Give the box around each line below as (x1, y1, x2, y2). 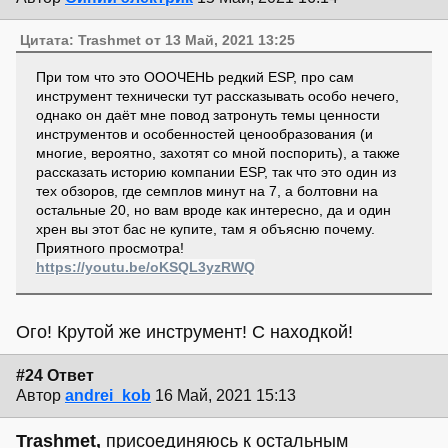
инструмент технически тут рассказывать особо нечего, (35, 88, 399, 105)
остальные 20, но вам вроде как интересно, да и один (35, 202, 391, 219)
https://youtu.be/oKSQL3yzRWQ (35, 259, 255, 276)
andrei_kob (65, 387, 151, 405)
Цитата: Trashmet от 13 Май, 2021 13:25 (20, 32, 296, 49)
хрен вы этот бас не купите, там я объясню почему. (35, 221, 375, 238)
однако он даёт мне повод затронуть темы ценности (35, 107, 380, 124)
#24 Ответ (16, 367, 94, 385)
